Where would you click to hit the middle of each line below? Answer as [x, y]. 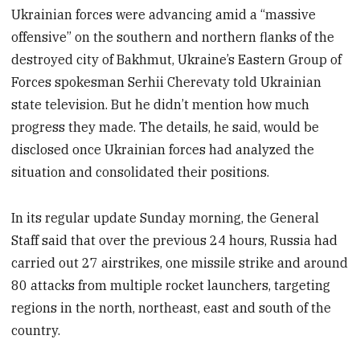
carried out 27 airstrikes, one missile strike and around [180, 262]
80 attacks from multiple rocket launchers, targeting [171, 285]
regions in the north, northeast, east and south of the [172, 307]
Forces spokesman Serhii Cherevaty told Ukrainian [167, 82]
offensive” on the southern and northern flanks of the [173, 37]
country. [36, 330]
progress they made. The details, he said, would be [166, 127]
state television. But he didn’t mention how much [161, 104]
